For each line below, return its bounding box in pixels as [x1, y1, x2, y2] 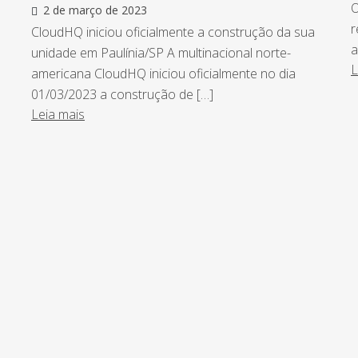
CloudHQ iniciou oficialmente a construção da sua [31, 23, 315, 42]
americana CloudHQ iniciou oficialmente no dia [31, 65, 296, 83]
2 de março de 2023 [43, 2, 147, 18]
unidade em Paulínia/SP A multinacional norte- [31, 44, 291, 62]
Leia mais [31, 105, 85, 124]
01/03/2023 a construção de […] [31, 86, 213, 104]
